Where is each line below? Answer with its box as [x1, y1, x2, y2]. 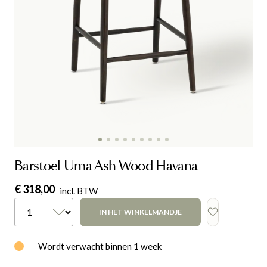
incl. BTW [60, 185, 98, 197]
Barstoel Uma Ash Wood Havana [14, 160, 198, 174]
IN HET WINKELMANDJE [98, 207, 182, 217]
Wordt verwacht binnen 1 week [38, 241, 162, 252]
